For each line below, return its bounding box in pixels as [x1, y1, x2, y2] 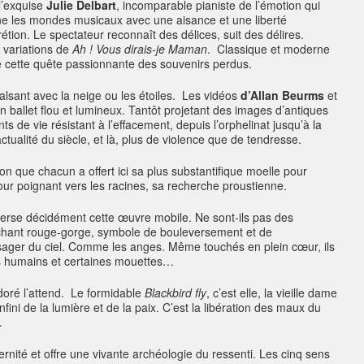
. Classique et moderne [207, 41, 330, 57]
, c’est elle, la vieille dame [206, 284, 337, 301]
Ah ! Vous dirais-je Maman [72, 41, 207, 57]
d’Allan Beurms [240, 87, 324, 103]
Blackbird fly [145, 284, 206, 301]
